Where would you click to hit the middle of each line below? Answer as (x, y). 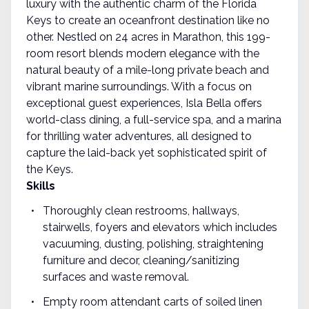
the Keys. (49, 169)
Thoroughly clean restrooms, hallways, (141, 210)
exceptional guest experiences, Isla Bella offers (144, 103)
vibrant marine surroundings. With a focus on (139, 86)
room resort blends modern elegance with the (142, 53)
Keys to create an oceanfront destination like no (148, 20)
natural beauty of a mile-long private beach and (147, 70)
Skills (40, 186)
